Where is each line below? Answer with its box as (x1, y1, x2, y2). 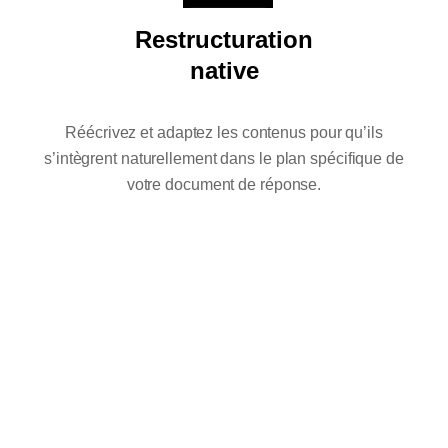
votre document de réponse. (126, 176, 322, 194)
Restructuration (135, 26, 313, 54)
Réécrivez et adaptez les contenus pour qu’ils (65, 124, 383, 142)
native (189, 57, 259, 85)
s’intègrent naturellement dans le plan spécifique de (44, 150, 404, 168)
